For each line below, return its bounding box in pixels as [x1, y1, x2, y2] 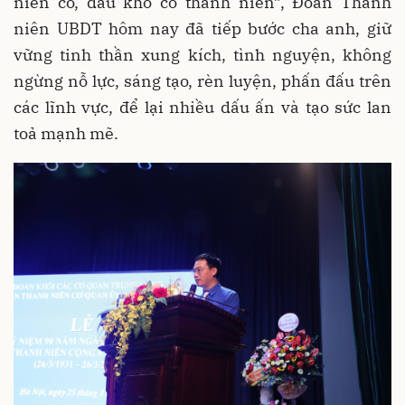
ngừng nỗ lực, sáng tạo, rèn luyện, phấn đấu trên [14, 71, 391, 92]
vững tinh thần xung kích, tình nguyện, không [14, 44, 391, 66]
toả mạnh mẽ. [14, 123, 118, 145]
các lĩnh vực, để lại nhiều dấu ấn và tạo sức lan [14, 97, 391, 118]
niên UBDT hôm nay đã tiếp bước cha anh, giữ [14, 18, 391, 40]
